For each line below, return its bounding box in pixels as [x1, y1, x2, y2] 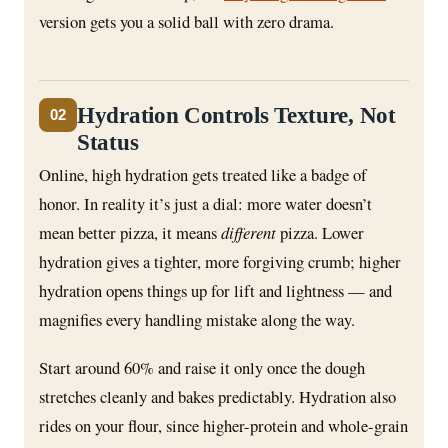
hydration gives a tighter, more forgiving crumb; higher [39, 250, 401, 274]
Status [77, 129, 139, 156]
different [221, 221, 276, 244]
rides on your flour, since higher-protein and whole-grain [39, 414, 408, 438]
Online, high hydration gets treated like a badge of [39, 163, 367, 187]
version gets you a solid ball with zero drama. [39, 9, 334, 33]
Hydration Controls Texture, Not [77, 102, 396, 129]
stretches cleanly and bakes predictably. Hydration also [39, 385, 396, 409]
